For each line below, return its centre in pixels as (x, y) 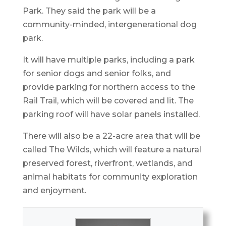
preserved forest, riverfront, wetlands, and (107, 163)
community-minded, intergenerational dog (109, 24)
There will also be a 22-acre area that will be (111, 136)
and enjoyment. (54, 190)
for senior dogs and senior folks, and (97, 73)
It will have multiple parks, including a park (108, 60)
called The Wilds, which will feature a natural (112, 149)
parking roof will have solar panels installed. (111, 114)
